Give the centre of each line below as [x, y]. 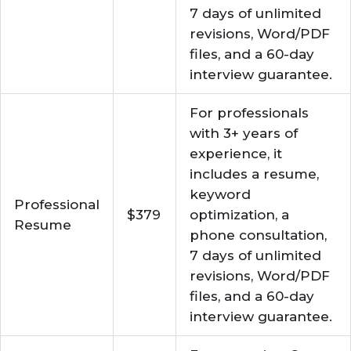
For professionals [249, 113]
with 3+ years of [244, 133]
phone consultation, [258, 235]
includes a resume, [254, 174]
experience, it [236, 154]
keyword [220, 194]
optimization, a [239, 215]
